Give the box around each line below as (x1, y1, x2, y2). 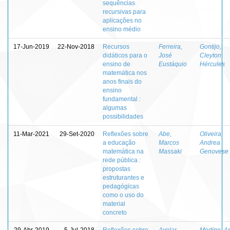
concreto (103, 208, 127, 216)
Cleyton (200, 51, 221, 59)
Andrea (200, 139, 220, 146)
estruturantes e (103, 174, 144, 181)
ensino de (103, 60, 130, 68)
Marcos (159, 139, 179, 146)
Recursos (103, 43, 129, 50)
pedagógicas (103, 182, 139, 190)
